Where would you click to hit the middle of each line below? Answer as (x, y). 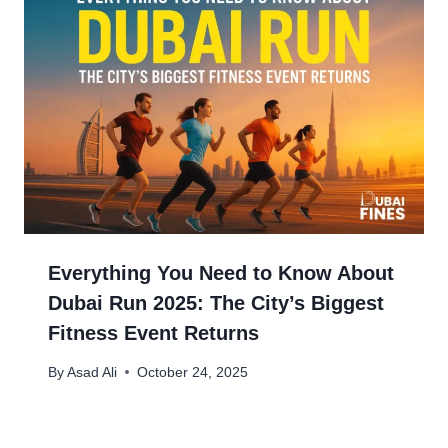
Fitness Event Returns (153, 332)
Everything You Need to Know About (221, 272)
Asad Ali (92, 372)
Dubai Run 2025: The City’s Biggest (216, 302)
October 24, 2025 (193, 372)
